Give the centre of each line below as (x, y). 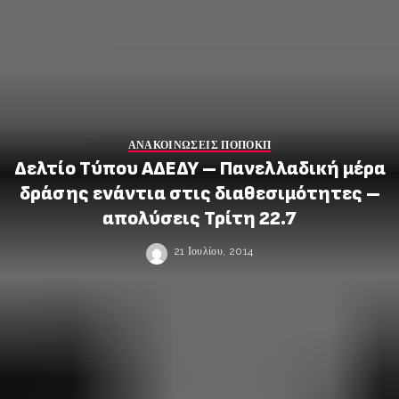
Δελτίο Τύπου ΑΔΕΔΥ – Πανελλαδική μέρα (199, 169)
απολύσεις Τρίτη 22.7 (199, 219)
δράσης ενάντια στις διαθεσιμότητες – (199, 194)
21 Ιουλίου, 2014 (213, 251)
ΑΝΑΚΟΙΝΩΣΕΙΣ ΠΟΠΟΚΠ (199, 145)
